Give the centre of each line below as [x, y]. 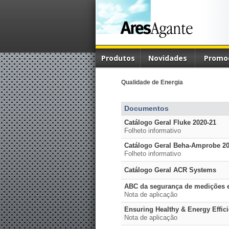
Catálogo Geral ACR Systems [170, 170]
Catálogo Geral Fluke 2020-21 [170, 122]
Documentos [146, 108]
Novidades [167, 58]
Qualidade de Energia [152, 82]
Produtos [118, 58]
